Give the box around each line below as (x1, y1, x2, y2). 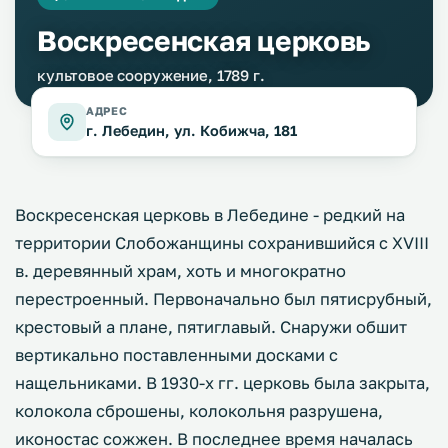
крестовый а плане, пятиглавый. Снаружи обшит (15, 317, 407, 337)
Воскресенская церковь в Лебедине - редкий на (15, 205, 405, 225)
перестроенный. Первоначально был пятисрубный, (15, 289, 432, 309)
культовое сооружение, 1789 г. (37, 66, 265, 84)
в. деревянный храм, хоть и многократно (15, 261, 346, 281)
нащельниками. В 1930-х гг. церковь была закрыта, (15, 373, 430, 393)
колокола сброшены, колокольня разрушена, (15, 401, 383, 421)
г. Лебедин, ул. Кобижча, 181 (86, 122, 297, 139)
